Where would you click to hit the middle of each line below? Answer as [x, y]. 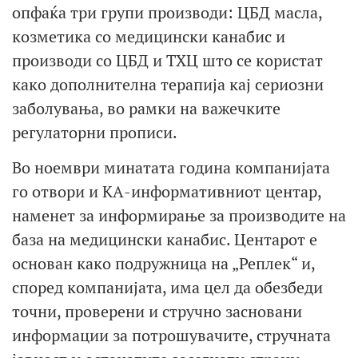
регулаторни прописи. [95, 132]
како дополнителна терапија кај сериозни [168, 84]
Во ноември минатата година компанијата [171, 168]
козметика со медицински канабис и [149, 36]
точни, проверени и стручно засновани [157, 312]
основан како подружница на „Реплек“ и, [163, 264]
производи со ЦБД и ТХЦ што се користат [167, 60]
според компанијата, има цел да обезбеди [167, 288]
